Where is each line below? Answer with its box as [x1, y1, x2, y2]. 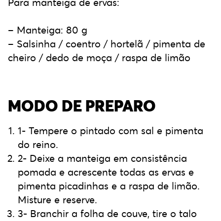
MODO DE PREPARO [8, 96, 156, 116]
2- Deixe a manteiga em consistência [18, 152, 187, 165]
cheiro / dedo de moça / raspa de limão [8, 51, 190, 64]
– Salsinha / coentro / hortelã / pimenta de [8, 37, 205, 50]
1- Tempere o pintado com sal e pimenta [18, 124, 203, 137]
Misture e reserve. [18, 193, 97, 206]
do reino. [18, 138, 58, 151]
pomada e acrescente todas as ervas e [18, 166, 194, 179]
